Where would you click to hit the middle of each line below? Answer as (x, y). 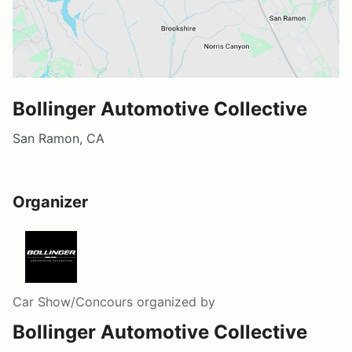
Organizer (50, 202)
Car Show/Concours (73, 301)
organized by (174, 301)
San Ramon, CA (59, 138)
